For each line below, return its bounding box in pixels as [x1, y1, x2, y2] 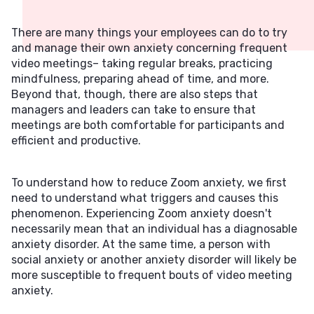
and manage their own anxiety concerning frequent [11, 41, 287, 55]
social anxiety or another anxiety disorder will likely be [11, 253, 296, 266]
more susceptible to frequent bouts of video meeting [11, 268, 292, 282]
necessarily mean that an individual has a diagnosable [11, 222, 297, 235]
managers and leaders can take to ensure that [11, 103, 256, 116]
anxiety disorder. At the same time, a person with [11, 238, 271, 251]
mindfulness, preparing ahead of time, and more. [11, 72, 269, 86]
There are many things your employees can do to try [11, 26, 287, 39]
